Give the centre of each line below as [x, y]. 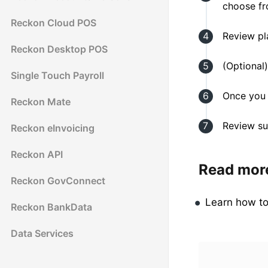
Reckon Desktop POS [59, 49]
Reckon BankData [51, 207]
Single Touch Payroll [57, 76]
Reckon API [37, 155]
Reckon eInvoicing [53, 128]
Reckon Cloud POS [54, 23]
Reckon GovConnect [58, 181]
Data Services [42, 234]
